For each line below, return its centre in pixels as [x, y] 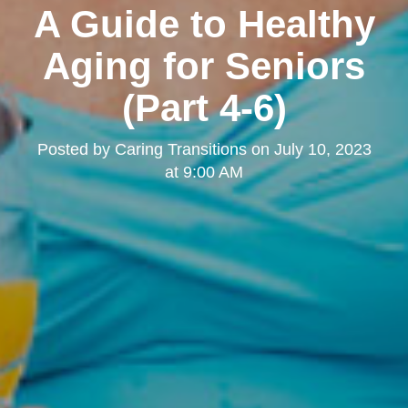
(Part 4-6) [204, 107]
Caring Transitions [180, 149]
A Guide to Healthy [204, 24]
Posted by [76, 149]
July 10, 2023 [322, 149]
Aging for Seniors [204, 66]
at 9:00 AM [204, 172]
